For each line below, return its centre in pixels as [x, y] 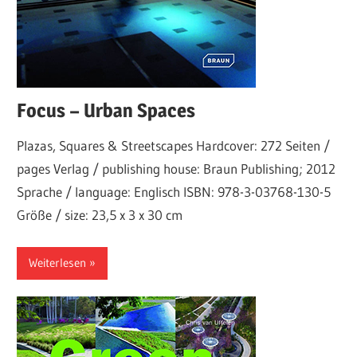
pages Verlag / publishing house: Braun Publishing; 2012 [177, 169]
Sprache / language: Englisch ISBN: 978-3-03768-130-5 [174, 192]
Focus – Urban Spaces [106, 110]
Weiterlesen [58, 263]
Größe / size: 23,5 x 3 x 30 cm [100, 215]
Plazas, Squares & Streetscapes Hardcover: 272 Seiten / [174, 146]
